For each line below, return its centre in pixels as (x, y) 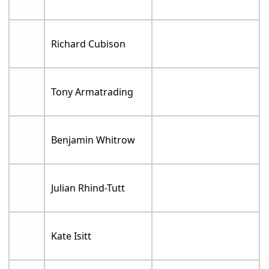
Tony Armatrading (92, 92)
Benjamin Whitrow (93, 140)
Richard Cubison (89, 44)
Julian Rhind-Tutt (88, 188)
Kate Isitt (71, 236)
